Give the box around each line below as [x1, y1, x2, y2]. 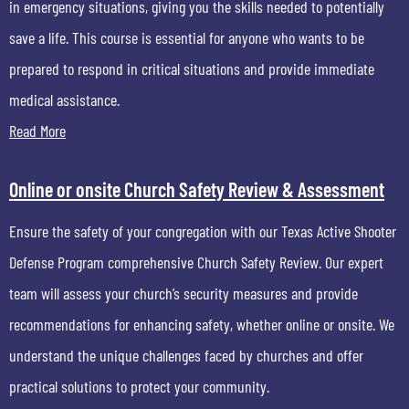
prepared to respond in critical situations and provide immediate [9, 58, 374, 79]
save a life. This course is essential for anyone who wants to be [9, 27, 364, 47]
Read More [9, 121, 66, 141]
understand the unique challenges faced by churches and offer [9, 345, 363, 365]
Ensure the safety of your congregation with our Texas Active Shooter [9, 221, 396, 241]
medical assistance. [9, 89, 120, 110]
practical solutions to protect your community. [9, 376, 269, 396]
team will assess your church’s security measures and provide [9, 283, 358, 303]
